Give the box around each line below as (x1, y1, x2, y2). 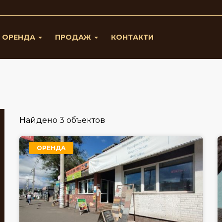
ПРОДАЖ (55, 33, 93, 42)
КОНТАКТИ (111, 33, 154, 42)
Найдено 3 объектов (19, 115, 105, 125)
